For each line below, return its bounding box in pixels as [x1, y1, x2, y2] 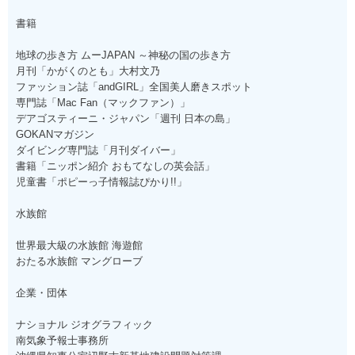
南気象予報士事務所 [16, 334, 109, 346]
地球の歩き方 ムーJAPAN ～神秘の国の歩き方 [16, 48, 231, 61]
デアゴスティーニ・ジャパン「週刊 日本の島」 [16, 112, 235, 124]
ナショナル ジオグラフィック [16, 318, 153, 330]
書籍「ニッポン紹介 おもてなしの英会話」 [16, 159, 215, 172]
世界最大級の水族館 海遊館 [16, 239, 143, 251]
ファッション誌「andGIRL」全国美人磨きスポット [16, 80, 252, 93]
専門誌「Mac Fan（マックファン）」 [16, 96, 190, 109]
